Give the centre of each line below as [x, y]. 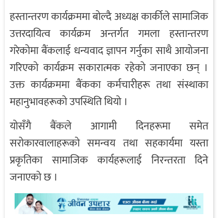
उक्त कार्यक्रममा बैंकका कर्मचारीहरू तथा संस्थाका [109, 85]
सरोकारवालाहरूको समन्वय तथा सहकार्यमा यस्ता [109, 144]
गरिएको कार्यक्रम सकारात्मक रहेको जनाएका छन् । [109, 68]
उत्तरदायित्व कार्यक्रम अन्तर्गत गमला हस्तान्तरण [109, 34]
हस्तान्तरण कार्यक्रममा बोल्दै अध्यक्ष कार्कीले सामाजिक [109, 17]
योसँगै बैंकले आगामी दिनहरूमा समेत [109, 127]
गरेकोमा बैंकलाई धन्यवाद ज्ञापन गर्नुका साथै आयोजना [109, 51]
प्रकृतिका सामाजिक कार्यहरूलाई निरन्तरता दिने [109, 161]
